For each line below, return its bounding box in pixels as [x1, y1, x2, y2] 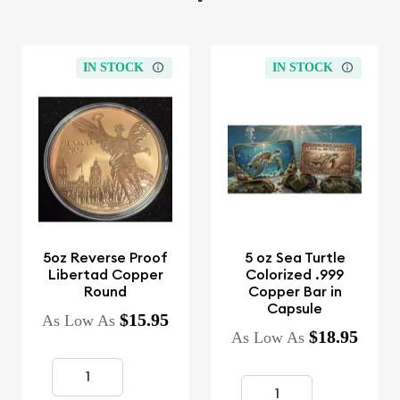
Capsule [267, 298, 322, 318]
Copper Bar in [247, 281, 342, 301]
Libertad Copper [47, 264, 163, 284]
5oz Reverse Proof [43, 247, 168, 267]
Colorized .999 [246, 264, 344, 284]
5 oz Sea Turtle [244, 247, 346, 267]
